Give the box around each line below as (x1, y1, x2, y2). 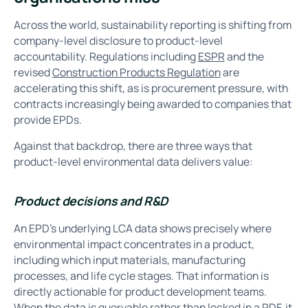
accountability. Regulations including (13, 48, 198, 64)
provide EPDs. (13, 111, 82, 127)
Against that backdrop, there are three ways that (13, 138, 252, 154)
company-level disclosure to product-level (13, 32, 223, 48)
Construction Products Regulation (52, 64, 221, 80)
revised (13, 64, 52, 80)
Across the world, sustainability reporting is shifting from (13, 16, 291, 32)
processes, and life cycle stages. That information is (13, 267, 269, 283)
